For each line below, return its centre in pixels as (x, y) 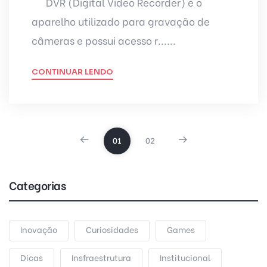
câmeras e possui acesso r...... (103, 40)
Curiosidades (112, 229)
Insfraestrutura (101, 257)
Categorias (37, 184)
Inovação (39, 229)
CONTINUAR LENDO (72, 72)
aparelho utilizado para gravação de (120, 21)
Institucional (185, 257)
